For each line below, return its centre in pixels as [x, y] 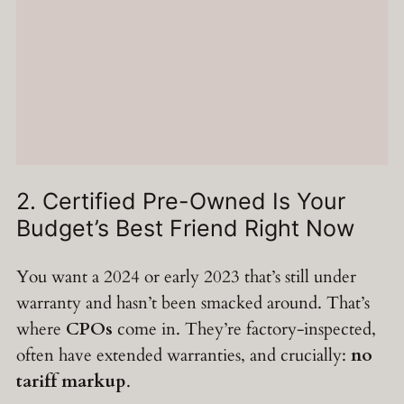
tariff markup [71, 382]
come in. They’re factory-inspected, [244, 330]
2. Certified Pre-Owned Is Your [181, 202]
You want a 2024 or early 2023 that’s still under [186, 277]
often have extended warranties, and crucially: [184, 356]
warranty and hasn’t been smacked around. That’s [193, 303]
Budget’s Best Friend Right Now [185, 229]
